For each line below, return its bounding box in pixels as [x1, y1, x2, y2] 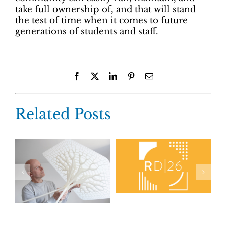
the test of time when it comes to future [15, 15, 188, 26]
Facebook [80, 72, 111, 80]
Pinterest [135, 72, 162, 80]
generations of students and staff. [15, 26, 158, 37]
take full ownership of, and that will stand [15, 4, 196, 15]
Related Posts [15, 105, 111, 124]
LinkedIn [117, 72, 146, 80]
